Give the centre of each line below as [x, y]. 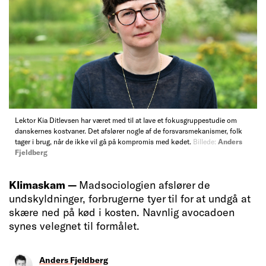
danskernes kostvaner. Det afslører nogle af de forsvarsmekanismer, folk [129, 130]
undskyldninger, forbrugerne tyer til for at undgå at [130, 198]
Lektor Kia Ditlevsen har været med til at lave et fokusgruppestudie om [126, 120]
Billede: [205, 141]
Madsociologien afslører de [145, 184]
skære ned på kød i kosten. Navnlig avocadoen [122, 212]
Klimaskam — [44, 184]
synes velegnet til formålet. [74, 225]
